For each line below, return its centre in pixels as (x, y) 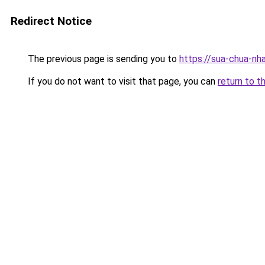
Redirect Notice (51, 21)
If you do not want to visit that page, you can (122, 81)
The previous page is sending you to (102, 59)
